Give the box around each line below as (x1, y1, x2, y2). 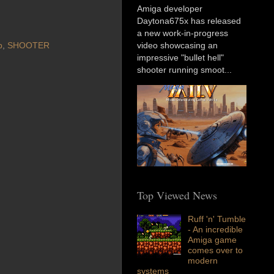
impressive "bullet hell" (137, 53, 224, 63)
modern (187, 255, 218, 265)
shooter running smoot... (137, 65, 232, 75)
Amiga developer (137, 4, 202, 14)
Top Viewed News (137, 187, 217, 202)
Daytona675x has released (137, 16, 241, 26)
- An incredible (187, 224, 243, 234)
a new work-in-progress (137, 28, 228, 39)
